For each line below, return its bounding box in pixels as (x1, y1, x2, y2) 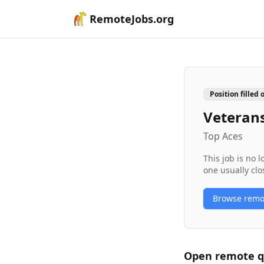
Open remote (184, 249, 258, 263)
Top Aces (203, 130, 243, 143)
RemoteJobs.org (90, 12, 174, 26)
